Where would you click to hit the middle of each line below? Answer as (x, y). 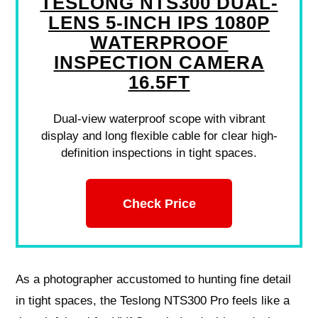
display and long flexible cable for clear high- (159, 136)
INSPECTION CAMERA (159, 63)
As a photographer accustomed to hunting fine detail (154, 279)
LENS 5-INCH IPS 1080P (159, 23)
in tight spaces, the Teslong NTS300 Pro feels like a (153, 300)
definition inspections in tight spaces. (159, 153)
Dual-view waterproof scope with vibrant (159, 119)
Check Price (159, 203)
